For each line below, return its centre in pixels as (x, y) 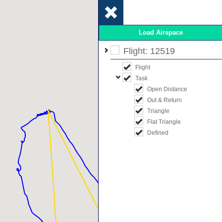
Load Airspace (161, 32)
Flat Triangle (164, 122)
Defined (158, 133)
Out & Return (165, 100)
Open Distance (167, 89)
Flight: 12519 (149, 51)
